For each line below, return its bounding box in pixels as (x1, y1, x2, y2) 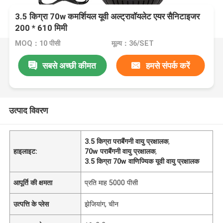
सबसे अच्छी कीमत (42, 60, 97, 71)
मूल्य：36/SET (111, 39, 154, 48)
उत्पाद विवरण (8, 105, 48, 115)
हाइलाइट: (13, 147, 38, 155)
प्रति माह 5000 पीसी (85, 178, 138, 187)
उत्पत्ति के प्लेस (13, 200, 49, 208)
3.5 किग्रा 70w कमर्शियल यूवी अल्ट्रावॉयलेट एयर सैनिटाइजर (15, 11, 200, 22)
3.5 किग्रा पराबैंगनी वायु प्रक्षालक (85, 137, 169, 145)
